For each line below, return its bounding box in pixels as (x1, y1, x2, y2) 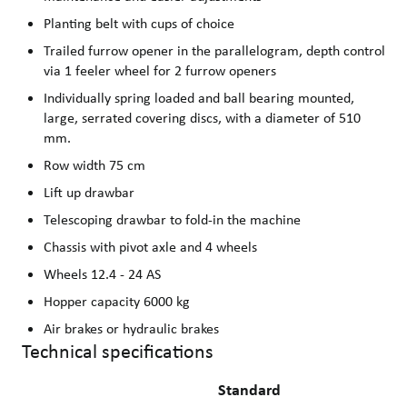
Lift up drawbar (44, 183, 134, 203)
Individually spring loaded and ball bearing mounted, (44, 88, 354, 108)
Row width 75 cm (44, 155, 145, 175)
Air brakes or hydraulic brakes (44, 319, 219, 339)
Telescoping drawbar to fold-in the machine (44, 210, 301, 230)
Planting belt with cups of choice (44, 14, 234, 34)
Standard (218, 379, 281, 401)
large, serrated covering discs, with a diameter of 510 (44, 108, 361, 128)
